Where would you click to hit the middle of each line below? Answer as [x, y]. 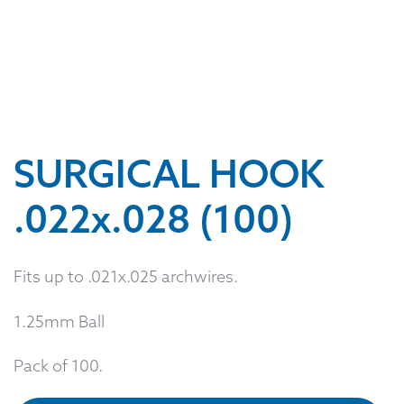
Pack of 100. [58, 365]
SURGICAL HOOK [169, 174]
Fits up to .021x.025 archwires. [126, 277]
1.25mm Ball [59, 321]
